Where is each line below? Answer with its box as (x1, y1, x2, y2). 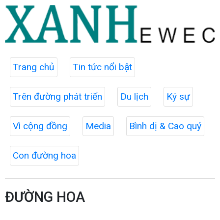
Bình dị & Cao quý (129, 120, 201, 132)
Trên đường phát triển (13, 90, 102, 102)
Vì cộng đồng (13, 120, 67, 132)
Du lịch (120, 90, 148, 102)
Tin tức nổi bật (73, 61, 132, 73)
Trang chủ (13, 61, 55, 73)
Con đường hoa (13, 149, 76, 161)
